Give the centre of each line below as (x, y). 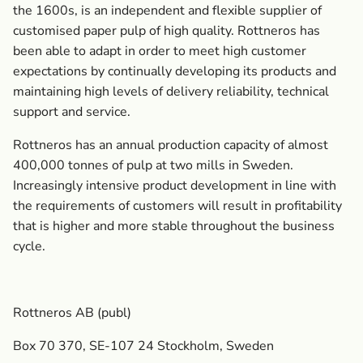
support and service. (72, 112)
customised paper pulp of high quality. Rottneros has (167, 31)
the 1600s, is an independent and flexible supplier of (167, 11)
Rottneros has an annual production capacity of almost (171, 145)
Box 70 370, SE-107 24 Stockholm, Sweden (143, 346)
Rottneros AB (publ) (72, 313)
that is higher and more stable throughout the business (174, 226)
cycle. (29, 246)
